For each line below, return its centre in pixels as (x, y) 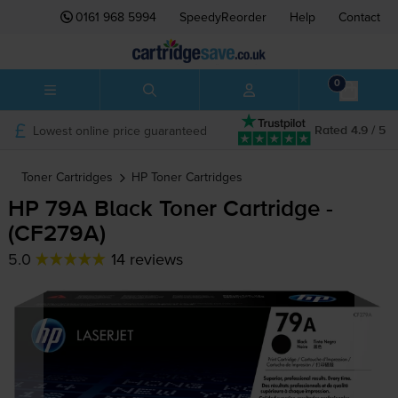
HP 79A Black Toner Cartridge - (170, 210)
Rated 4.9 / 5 (350, 130)
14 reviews (147, 259)
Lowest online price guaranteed (119, 130)
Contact (359, 17)
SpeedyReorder (223, 17)
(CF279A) (56, 235)
